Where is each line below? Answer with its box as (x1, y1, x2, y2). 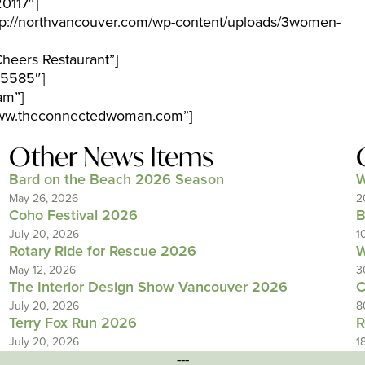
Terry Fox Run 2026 (8, 314, 137, 332)
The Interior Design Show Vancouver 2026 (8, 279, 288, 297)
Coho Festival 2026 (8, 207, 138, 225)
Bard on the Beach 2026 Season (8, 171, 224, 189)
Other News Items (8, 139, 213, 174)
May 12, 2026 (8, 263, 76, 277)
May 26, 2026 (8, 191, 78, 205)
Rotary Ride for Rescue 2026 (8, 243, 196, 261)
